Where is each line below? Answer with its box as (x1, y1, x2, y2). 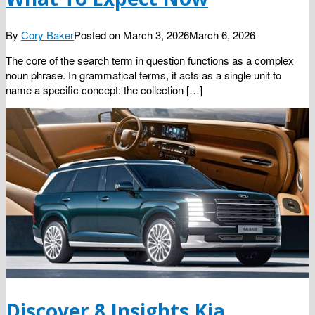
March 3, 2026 (123, 27, 189, 43)
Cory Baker (21, 27, 74, 43)
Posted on (74, 27, 123, 43)
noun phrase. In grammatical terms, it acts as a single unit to (6, 67, 281, 83)
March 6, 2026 (189, 27, 255, 43)
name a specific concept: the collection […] (6, 82, 202, 98)
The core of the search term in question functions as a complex (6, 53, 294, 68)
